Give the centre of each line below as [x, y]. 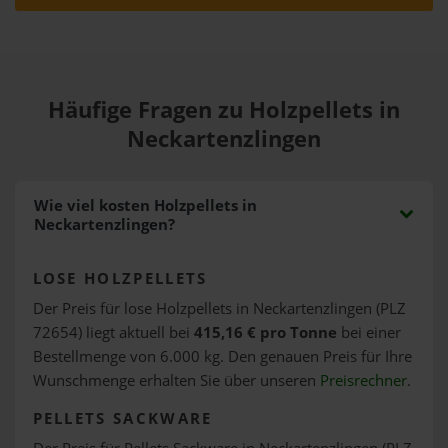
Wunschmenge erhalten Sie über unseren [176, 380]
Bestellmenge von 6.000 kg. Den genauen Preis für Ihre [222, 356]
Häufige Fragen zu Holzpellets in [224, 109]
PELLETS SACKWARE [122, 418]
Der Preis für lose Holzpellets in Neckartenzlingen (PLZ [219, 308]
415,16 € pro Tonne [265, 332]
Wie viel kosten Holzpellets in [145, 205]
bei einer [368, 332]
